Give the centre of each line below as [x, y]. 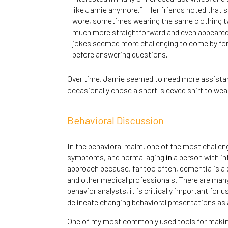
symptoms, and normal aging [117, 157]
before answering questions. [120, 54]
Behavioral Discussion [116, 120]
